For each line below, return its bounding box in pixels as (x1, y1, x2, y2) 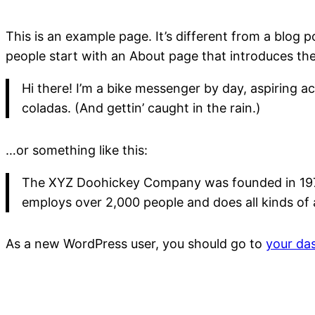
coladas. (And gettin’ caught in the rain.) (21, 101, 261, 116)
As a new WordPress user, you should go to (6, 236, 266, 252)
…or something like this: (6, 142, 148, 157)
